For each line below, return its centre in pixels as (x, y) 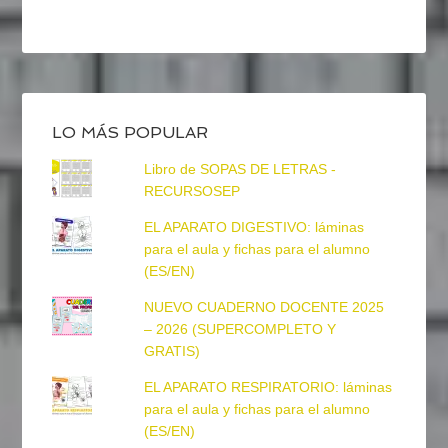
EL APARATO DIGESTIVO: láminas (253, 227)
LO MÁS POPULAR (130, 133)
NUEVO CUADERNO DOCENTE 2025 (263, 307)
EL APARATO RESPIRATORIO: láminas (267, 387)
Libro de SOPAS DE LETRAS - (239, 169)
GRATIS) (171, 351)
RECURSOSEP (191, 191)
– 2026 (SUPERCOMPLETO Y (239, 329)
